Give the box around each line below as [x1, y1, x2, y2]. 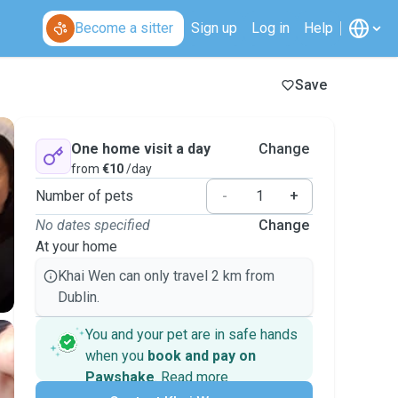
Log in [251, 20, 290, 36]
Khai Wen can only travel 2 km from [58, 267, 275, 284]
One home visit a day [71, 140, 211, 157]
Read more [161, 369, 228, 386]
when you [85, 347, 147, 364]
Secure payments [128, 376, 227, 390]
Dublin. [58, 289, 99, 306]
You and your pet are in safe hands [85, 326, 298, 343]
